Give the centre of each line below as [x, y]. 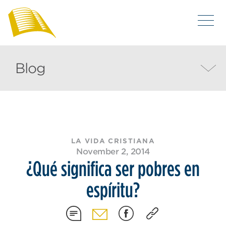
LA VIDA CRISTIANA [113, 141]
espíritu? [113, 190]
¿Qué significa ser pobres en [113, 168]
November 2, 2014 [113, 152]
